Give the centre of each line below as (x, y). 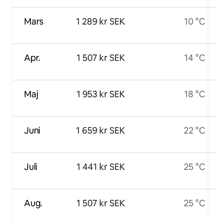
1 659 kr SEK (101, 130)
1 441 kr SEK (101, 166)
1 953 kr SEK (101, 94)
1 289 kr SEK (101, 21)
